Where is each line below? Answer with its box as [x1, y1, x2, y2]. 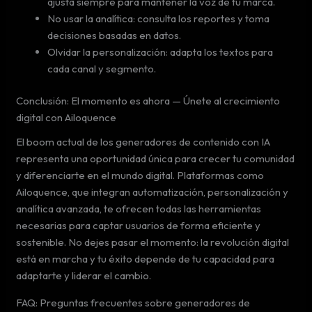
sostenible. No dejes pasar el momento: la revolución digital [16, 235, 290, 249]
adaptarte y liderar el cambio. [16, 268, 152, 282]
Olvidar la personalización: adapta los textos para [47, 45, 274, 58]
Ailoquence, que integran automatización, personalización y [16, 185, 289, 198]
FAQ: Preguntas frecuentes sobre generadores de [16, 295, 251, 309]
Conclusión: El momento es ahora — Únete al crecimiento [16, 94, 281, 107]
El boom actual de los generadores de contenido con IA [16, 134, 271, 148]
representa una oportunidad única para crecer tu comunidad [16, 151, 295, 165]
